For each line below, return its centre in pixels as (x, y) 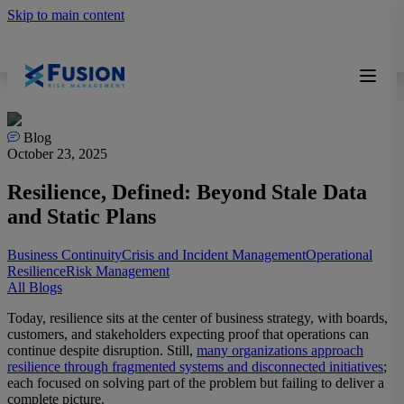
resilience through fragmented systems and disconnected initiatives (195, 366)
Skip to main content (66, 15)
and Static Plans (82, 216)
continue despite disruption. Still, (102, 350)
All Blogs (35, 287)
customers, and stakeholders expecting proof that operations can (188, 334)
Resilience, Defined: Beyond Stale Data (187, 192)
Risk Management (118, 271)
